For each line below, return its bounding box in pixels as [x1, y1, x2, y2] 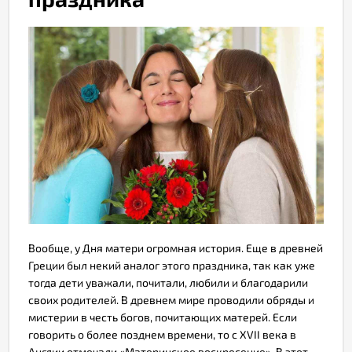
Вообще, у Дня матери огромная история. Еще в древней [28, 240, 323, 255]
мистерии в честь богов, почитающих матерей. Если [28, 310, 297, 324]
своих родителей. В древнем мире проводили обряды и [28, 292, 314, 306]
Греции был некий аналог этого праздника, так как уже [28, 258, 315, 272]
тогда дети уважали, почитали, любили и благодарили [28, 275, 308, 289]
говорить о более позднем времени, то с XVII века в [28, 327, 296, 341]
